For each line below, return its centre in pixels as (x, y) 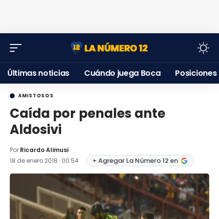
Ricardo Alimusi (44, 150)
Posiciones (196, 73)
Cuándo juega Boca (122, 73)
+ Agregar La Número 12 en (135, 161)
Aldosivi (36, 130)
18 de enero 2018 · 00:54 (45, 161)
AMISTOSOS (36, 96)
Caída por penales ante (88, 113)
